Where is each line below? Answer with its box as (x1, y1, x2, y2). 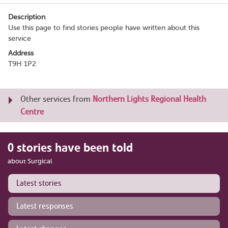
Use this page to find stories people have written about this (8, 23, 199, 32)
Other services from (20, 93, 93, 104)
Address (8, 49, 34, 57)
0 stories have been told (8, 139, 133, 155)
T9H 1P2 (8, 60, 36, 68)
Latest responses (16, 201, 73, 211)
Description (8, 13, 45, 21)
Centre (20, 106, 44, 117)
